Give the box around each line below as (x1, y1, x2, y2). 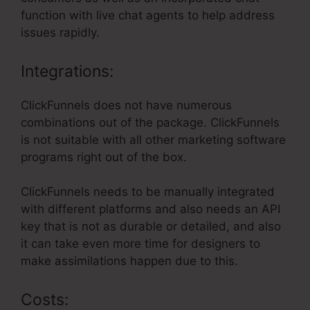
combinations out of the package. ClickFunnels (21, 115, 280, 129)
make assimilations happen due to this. (21, 254, 238, 268)
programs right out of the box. (21, 149, 187, 164)
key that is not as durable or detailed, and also (21, 219, 281, 234)
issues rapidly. (21, 26, 100, 40)
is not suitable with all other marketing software (21, 132, 286, 147)
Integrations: (21, 61, 113, 81)
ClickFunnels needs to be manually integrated (21, 185, 275, 199)
